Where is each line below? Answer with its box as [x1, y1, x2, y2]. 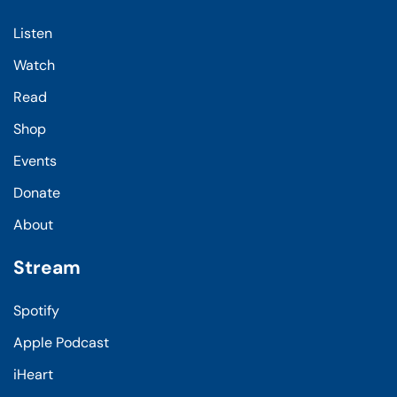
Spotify [13, 300, 59, 320]
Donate [13, 183, 60, 202]
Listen [13, 23, 52, 43]
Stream [13, 254, 81, 280]
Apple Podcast [13, 332, 109, 352]
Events [13, 151, 57, 170]
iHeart [13, 364, 53, 384]
